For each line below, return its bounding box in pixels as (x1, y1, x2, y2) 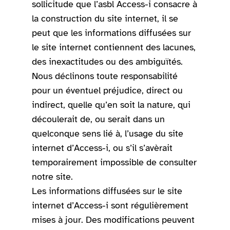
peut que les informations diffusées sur (32, 27, 191, 39)
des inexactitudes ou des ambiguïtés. (32, 56, 183, 68)
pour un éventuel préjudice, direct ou (32, 85, 183, 97)
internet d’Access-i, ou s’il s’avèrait (32, 142, 173, 154)
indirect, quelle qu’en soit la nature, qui (32, 99, 191, 111)
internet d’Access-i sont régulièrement (32, 200, 189, 212)
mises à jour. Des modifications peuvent (32, 214, 195, 226)
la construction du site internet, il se (32, 13, 179, 25)
